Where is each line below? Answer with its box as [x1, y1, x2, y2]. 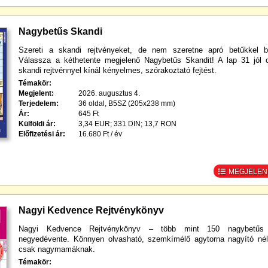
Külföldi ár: [19, 120, 56, 129]
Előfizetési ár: [19, 130, 66, 139]
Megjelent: [19, 89, 54, 98]
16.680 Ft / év [78, 130, 123, 139]
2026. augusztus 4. [78, 89, 141, 98]
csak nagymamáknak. [19, 245, 96, 254]
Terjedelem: [19, 99, 59, 108]
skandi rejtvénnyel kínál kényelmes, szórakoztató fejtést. [19, 66, 217, 75]
